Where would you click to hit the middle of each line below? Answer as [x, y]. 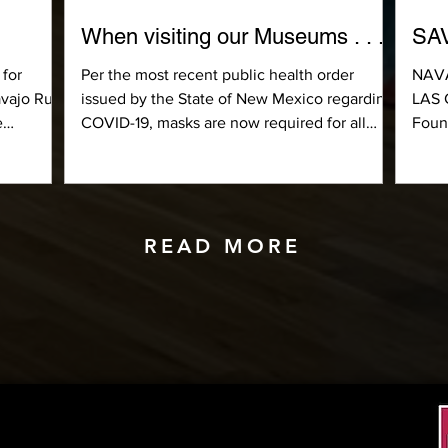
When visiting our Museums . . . [232, 36]
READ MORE [222, 246]
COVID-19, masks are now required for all [223, 122]
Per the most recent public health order [217, 74]
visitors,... [113, 146]
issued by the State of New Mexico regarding [237, 98]
